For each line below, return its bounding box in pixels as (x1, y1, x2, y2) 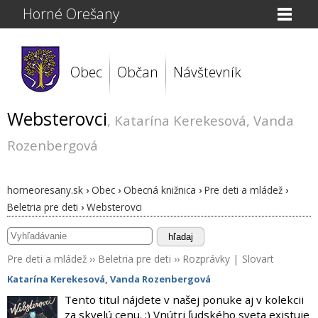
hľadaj (168, 231, 194, 242)
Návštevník (173, 62, 241, 82)
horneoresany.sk (7, 183, 83, 197)
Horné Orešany (23, 4, 120, 23)
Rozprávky (182, 252, 230, 265)
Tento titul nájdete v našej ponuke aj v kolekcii (64, 292, 304, 307)
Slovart (242, 252, 274, 265)
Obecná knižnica (124, 183, 196, 197)
